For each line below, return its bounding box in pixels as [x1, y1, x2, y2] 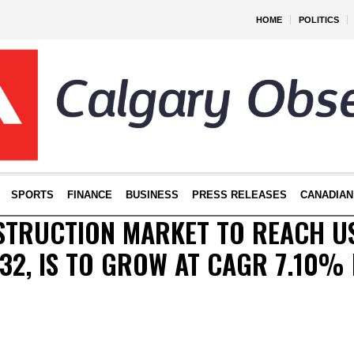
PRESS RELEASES [191, 189, 287, 201]
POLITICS [299, 15, 339, 24]
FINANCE [66, 189, 112, 201]
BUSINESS [125, 189, 179, 201]
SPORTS [10, 189, 54, 201]
